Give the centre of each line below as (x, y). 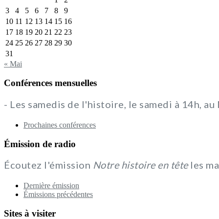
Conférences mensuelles (50, 83)
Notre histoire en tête (140, 165)
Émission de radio (40, 144)
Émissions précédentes (58, 195)
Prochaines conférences (60, 125)
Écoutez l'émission (48, 165)
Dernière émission (51, 186)
